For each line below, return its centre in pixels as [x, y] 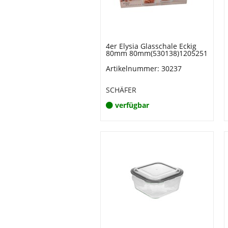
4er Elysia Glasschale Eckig [151, 46]
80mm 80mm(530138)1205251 [157, 53]
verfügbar [132, 105]
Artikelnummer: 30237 [144, 68]
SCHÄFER [121, 90]
